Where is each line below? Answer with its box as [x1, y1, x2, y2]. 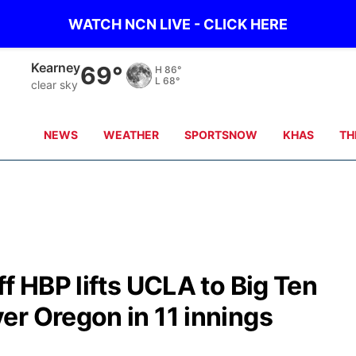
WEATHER [103, 128, 160, 141]
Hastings [31, 59, 87, 75]
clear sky [31, 77, 79, 91]
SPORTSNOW [184, 128, 258, 141]
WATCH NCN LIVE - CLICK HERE [68, 15, 288, 33]
